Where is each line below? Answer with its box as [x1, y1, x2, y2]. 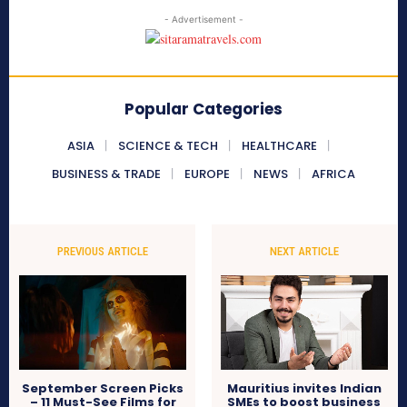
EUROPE [184, 165, 230, 184]
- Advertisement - [164, 14, 243, 25]
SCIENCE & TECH [117, 137, 218, 155]
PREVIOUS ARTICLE [57, 244, 149, 259]
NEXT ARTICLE [269, 244, 339, 259]
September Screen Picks [22, 380, 184, 398]
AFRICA [312, 165, 355, 184]
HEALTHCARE [241, 137, 317, 155]
